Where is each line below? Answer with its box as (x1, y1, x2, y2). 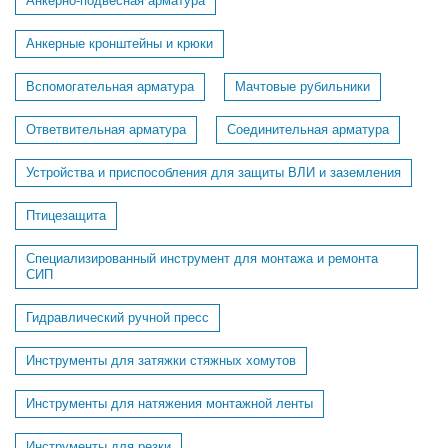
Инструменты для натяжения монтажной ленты (26, 396, 313, 411)
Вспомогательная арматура (26, 79, 194, 94)
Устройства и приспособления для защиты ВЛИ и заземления (26, 165, 401, 180)
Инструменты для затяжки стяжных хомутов (26, 353, 296, 368)
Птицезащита (26, 208, 106, 223)
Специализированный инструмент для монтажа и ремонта (26, 251, 378, 266)
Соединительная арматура (227, 122, 389, 137)
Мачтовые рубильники (235, 79, 370, 94)
